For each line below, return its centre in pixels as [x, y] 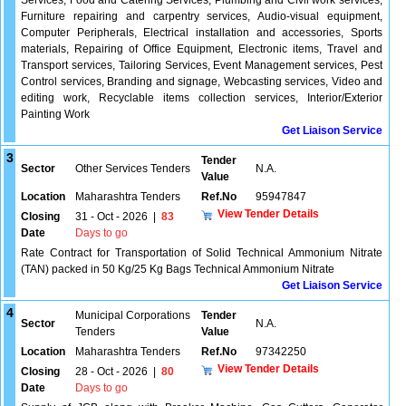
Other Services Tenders [133, 169]
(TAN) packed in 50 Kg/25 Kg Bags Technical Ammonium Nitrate [178, 269]
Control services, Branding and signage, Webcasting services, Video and [202, 82]
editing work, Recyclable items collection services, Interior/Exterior [202, 98]
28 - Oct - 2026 [111, 372]
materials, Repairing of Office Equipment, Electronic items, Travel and [202, 49]
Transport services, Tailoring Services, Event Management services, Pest [202, 65]
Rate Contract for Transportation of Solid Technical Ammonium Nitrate [202, 253]
